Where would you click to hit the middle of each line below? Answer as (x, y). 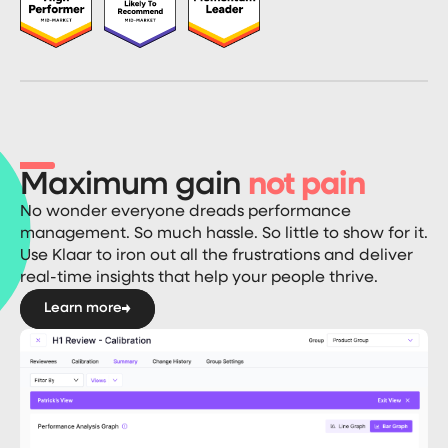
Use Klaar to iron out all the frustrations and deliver (216, 255)
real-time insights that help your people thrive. (199, 277)
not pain (306, 184)
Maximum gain (131, 184)
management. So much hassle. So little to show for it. (224, 233)
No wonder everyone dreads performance (185, 211)
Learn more (83, 308)
